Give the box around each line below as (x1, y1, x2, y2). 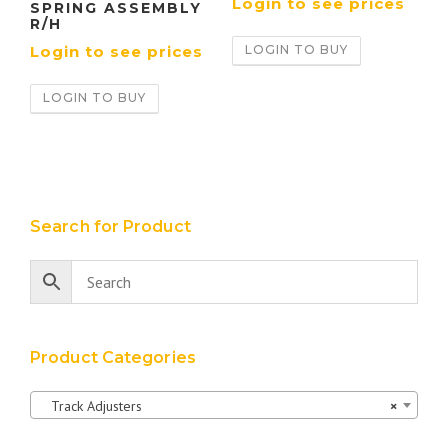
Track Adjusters (39, 397, 142, 416)
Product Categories (30, 347, 196, 367)
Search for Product (30, 216, 191, 236)
